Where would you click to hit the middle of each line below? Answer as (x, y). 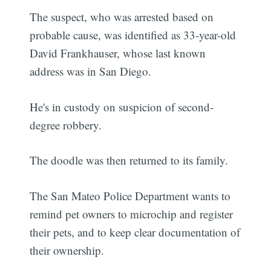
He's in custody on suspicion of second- (122, 106)
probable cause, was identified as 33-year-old (133, 35)
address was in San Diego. (91, 71)
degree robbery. (66, 125)
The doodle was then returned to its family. (129, 160)
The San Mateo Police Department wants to (130, 195)
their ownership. (67, 250)
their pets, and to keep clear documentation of (135, 232)
